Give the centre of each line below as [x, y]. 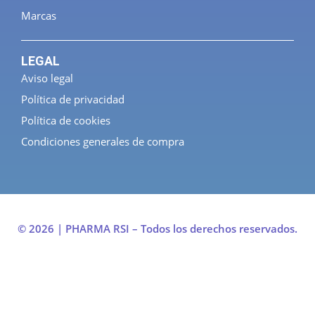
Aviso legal [47, 78]
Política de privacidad [73, 99]
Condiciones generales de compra [103, 141]
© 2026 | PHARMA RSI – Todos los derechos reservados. [157, 228]
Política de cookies [66, 120]
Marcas [39, 15]
